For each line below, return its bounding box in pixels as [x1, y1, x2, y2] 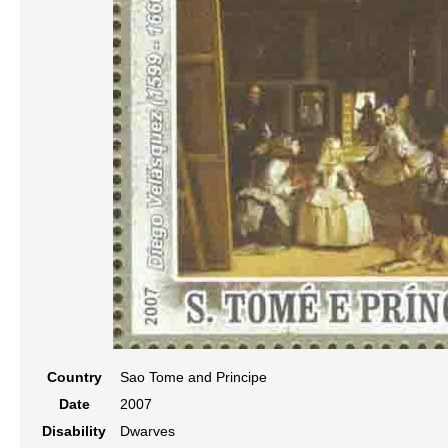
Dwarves [120, 423, 175, 439]
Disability [42, 423, 106, 439]
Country [46, 369, 102, 385]
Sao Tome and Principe [120, 369, 267, 385]
